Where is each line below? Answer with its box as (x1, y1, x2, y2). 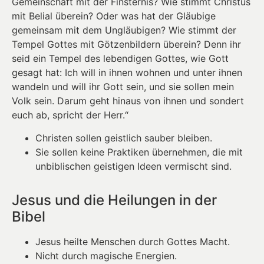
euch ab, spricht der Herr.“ (12, 109, 128, 121)
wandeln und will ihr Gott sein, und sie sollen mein (12, 81, 234, 93)
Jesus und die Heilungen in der (12, 191, 217, 209)
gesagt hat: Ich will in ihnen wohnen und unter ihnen (12, 67, 242, 79)
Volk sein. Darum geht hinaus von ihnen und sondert (12, 95, 244, 107)
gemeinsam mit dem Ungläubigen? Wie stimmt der (12, 24, 236, 37)
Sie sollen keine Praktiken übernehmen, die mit (35, 146, 243, 158)
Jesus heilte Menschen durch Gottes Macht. (35, 235, 230, 247)
